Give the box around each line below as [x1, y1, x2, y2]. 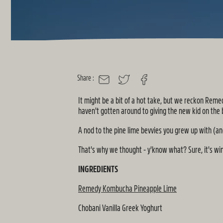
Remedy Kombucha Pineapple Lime [78, 184, 177, 193]
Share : [77, 74, 94, 82]
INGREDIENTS [78, 165, 118, 174]
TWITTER [117, 79, 141, 88]
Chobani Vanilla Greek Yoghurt [78, 204, 162, 213]
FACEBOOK [137, 79, 167, 88]
